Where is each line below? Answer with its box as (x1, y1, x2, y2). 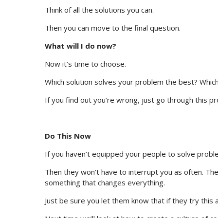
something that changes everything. (45, 178, 165, 188)
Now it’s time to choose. (45, 59, 126, 69)
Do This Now (45, 131, 91, 141)
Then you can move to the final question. (45, 23, 181, 33)
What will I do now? (45, 41, 116, 51)
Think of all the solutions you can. (45, 5, 154, 15)
